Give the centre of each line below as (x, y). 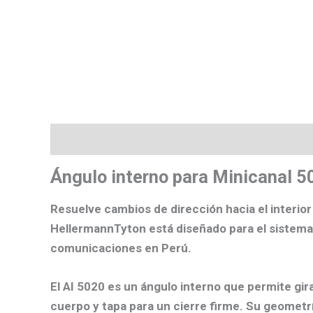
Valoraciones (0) (176, 139)
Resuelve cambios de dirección (138, 209)
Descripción (83, 139)
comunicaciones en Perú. (121, 248)
